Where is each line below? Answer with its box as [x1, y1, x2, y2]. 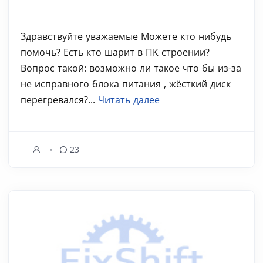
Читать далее [98, 93, 160, 106]
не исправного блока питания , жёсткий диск [21, 77, 231, 90]
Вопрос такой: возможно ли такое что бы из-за [21, 62, 241, 75]
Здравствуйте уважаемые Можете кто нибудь [21, 30, 231, 43]
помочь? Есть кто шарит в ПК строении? [21, 46, 210, 59]
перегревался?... [21, 93, 98, 106]
